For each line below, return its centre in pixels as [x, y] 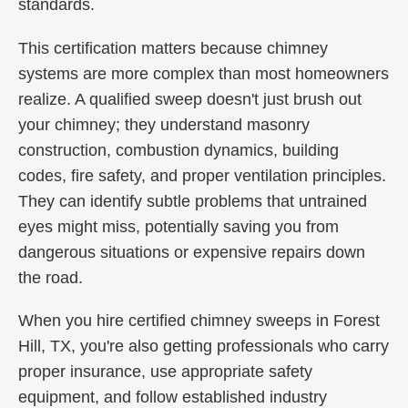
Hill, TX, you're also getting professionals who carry [204, 346]
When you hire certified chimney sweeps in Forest [199, 320]
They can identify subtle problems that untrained [193, 201]
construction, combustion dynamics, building [178, 150]
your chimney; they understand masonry [164, 124]
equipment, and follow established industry [173, 397]
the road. [51, 277]
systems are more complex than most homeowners [204, 73]
